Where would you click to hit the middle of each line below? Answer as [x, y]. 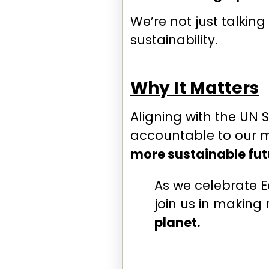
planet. [177, 222]
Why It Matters [195, 88]
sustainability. [174, 40]
